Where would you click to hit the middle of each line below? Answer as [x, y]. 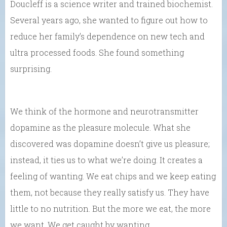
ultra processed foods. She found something [97, 53]
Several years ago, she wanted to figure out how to [109, 20]
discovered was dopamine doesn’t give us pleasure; [110, 144]
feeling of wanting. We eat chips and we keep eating [113, 176]
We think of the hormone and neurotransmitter [104, 111]
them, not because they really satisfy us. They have [110, 193]
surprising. [31, 69]
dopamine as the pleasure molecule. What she [100, 128]
